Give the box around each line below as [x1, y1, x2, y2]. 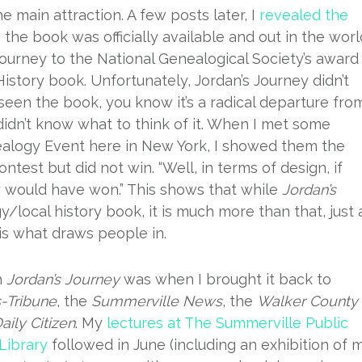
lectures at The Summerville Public [107, 314, 348, 331]
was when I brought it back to [120, 271, 331, 288]
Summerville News [91, 293, 222, 309]
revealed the [259, 6, 348, 23]
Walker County [257, 293, 358, 309]
